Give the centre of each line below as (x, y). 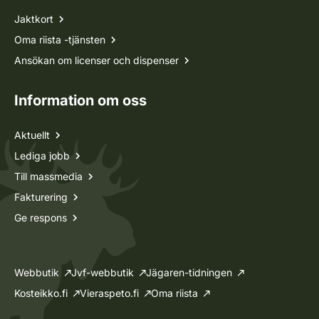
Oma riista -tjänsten (60, 39)
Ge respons (41, 217)
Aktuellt (32, 135)
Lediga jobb (42, 155)
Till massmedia (48, 176)
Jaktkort (34, 19)
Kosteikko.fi (41, 293)
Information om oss (80, 100)
